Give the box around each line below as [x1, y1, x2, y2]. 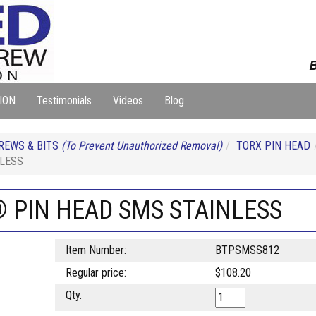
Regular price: [65, 266, 126, 279]
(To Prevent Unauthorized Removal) [61, 139, 222, 152]
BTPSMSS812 [214, 243, 279, 257]
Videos [113, 94, 143, 107]
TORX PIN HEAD [236, 139, 310, 152]
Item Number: [65, 243, 126, 257]
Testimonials [37, 94, 92, 107]
